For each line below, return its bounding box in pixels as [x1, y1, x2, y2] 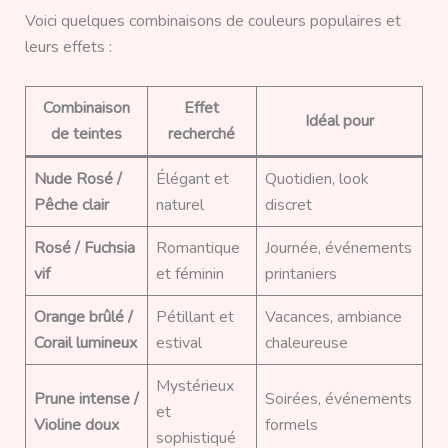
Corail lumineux [33, 331, 137, 354]
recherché [168, 122, 236, 145]
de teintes [50, 122, 122, 145]
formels [264, 413, 318, 436]
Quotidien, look [264, 167, 369, 190]
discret [264, 193, 312, 216]
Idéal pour [304, 109, 374, 132]
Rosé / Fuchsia [33, 236, 135, 259]
